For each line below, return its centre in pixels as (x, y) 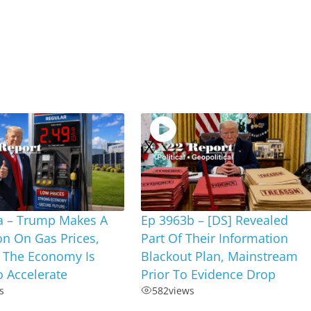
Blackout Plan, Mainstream (220, 256)
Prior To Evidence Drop (209, 274)
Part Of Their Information (215, 238)
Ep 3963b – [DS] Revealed (215, 220)
